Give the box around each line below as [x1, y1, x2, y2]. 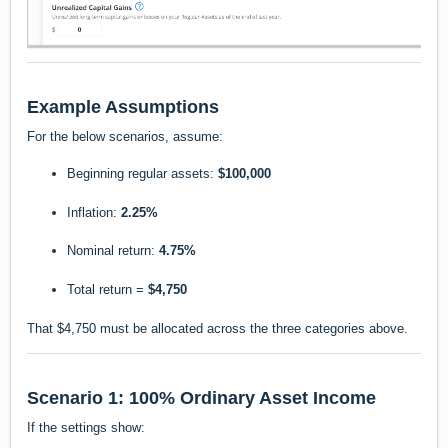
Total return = [67, 282, 148, 298]
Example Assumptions [27, 96, 219, 117]
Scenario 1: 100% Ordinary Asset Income [27, 388, 376, 409]
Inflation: [67, 204, 121, 220]
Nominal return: [67, 243, 159, 259]
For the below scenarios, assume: [27, 128, 223, 144]
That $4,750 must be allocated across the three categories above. [27, 320, 408, 336]
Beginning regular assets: [67, 165, 218, 181]
